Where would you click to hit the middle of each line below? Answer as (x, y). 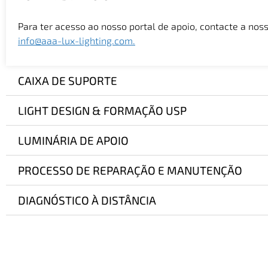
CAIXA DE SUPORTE (68, 80)
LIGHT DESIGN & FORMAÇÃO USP (102, 110)
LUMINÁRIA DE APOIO (73, 140)
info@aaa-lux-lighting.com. (77, 41)
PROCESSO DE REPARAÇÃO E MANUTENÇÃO (130, 170)
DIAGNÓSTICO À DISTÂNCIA (87, 200)
